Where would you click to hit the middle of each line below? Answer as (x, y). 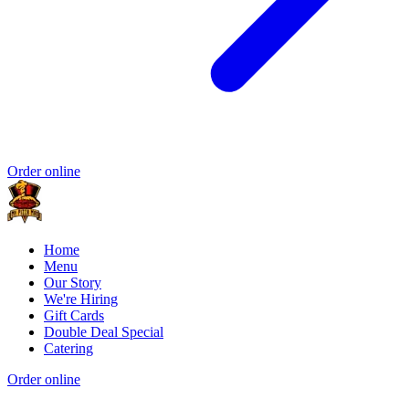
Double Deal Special (104, 332)
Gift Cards (74, 316)
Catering (68, 349)
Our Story (73, 283)
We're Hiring (81, 299)
